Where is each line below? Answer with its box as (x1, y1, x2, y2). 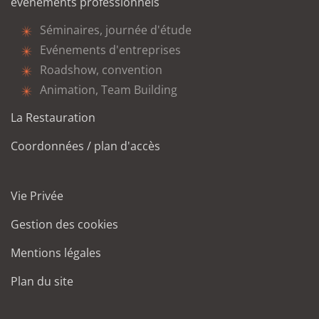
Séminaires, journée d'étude (40, 22, 192, 38)
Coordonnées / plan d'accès (11, 138, 160, 154)
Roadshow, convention (40, 62, 162, 78)
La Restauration (11, 110, 95, 125)
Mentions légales (11, 245, 101, 261)
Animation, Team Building (40, 82, 177, 98)
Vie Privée (11, 188, 63, 204)
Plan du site (11, 273, 73, 289)
